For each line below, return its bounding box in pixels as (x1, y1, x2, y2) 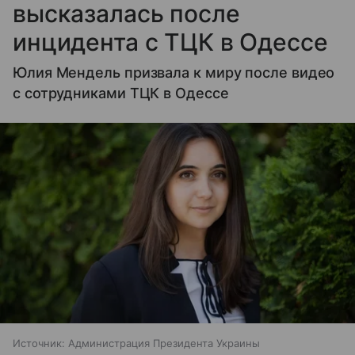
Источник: (13, 336, 65, 349)
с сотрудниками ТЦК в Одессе (13, 85, 229, 102)
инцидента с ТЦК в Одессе (13, 28, 328, 57)
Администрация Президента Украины (68, 336, 260, 349)
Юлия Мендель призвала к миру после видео (13, 64, 335, 82)
